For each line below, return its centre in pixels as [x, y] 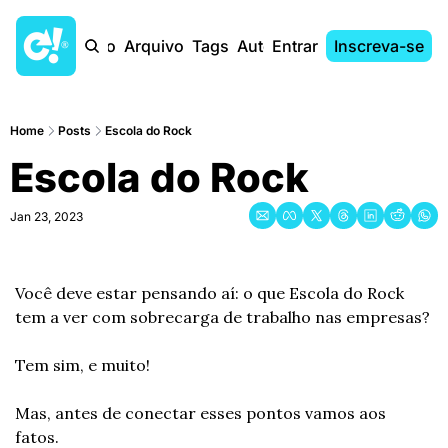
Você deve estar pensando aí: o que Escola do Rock [209, 293]
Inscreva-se [379, 46]
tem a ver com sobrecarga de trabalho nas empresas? [222, 317]
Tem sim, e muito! [82, 365]
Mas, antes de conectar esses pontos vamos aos [200, 413]
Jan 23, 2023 [46, 216]
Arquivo [154, 46]
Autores [267, 46]
